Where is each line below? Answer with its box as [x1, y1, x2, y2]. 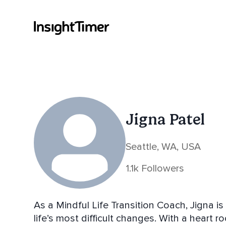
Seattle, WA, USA [126, 141, 201, 153]
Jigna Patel [126, 110, 205, 129]
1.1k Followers [126, 162, 184, 175]
